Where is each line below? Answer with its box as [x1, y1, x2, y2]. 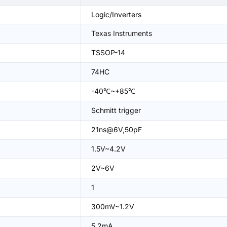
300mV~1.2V [91, 202, 134, 211]
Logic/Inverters [91, 10, 141, 19]
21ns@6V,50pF [91, 125, 142, 134]
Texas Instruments [91, 29, 152, 37]
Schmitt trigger [91, 106, 141, 115]
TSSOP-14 [91, 48, 125, 57]
